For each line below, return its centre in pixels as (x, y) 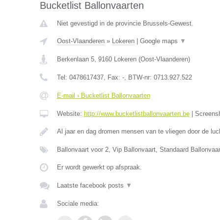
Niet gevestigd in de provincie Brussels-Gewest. (125, 23)
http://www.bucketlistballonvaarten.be (137, 114)
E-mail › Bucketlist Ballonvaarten (103, 96)
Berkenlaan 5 (75, 59)
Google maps (160, 41)
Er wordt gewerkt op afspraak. (99, 167)
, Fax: (113, 77)
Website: (70, 114)
